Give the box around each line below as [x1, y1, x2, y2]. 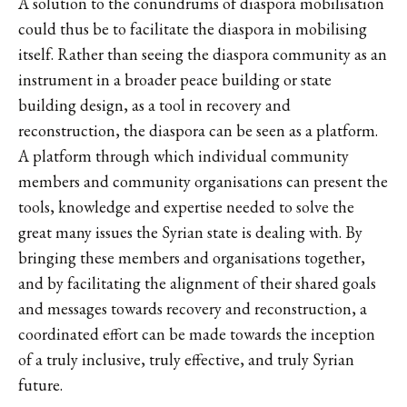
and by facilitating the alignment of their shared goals [18, 272, 376, 293]
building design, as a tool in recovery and [18, 94, 291, 115]
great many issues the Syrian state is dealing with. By [18, 221, 362, 243]
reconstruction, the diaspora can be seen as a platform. [18, 119, 378, 141]
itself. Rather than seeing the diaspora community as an [18, 43, 387, 65]
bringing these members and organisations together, [18, 246, 365, 268]
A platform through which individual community [18, 144, 349, 166]
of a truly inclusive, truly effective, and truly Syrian [18, 348, 354, 370]
